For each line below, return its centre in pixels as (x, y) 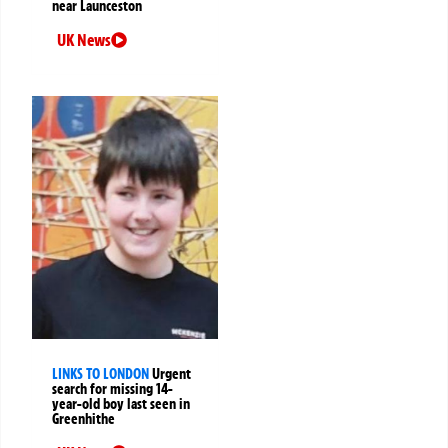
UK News (84, 40)
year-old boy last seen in (121, 404)
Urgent (171, 374)
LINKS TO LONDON (100, 374)
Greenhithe (83, 419)
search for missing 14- (112, 389)
